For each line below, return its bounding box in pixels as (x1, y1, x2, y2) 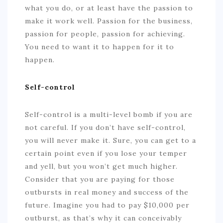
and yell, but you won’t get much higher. (25, 162, 178, 171)
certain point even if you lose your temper (25, 149, 187, 158)
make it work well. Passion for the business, (25, 16, 193, 25)
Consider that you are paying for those (25, 175, 175, 184)
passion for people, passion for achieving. (25, 29, 185, 38)
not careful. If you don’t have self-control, (25, 123, 186, 132)
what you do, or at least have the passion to (25, 3, 193, 12)
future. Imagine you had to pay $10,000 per (25, 201, 190, 210)
